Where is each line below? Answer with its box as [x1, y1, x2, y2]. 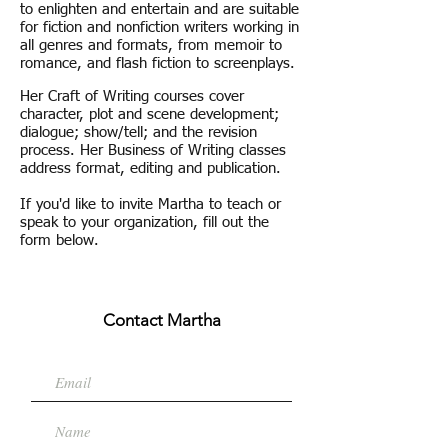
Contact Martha [102, 310, 221, 330]
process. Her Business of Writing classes [20, 143, 286, 158]
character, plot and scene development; [20, 107, 279, 122]
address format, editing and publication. [20, 161, 281, 176]
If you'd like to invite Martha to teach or [20, 197, 281, 212]
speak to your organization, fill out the [20, 215, 269, 230]
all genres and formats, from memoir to [20, 38, 282, 53]
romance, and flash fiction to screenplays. [20, 56, 295, 71]
